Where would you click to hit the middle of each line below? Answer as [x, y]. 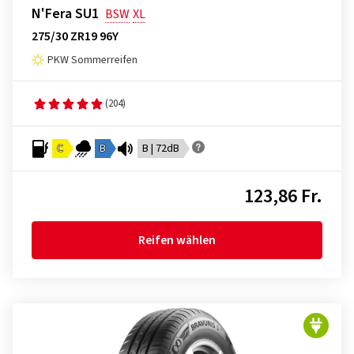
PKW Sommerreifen [92, 60]
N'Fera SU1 [65, 14]
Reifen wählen [177, 240]
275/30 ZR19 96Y [75, 36]
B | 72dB [161, 149]
